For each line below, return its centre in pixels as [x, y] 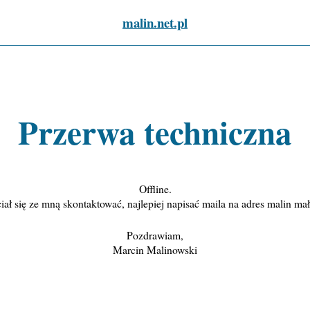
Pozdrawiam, [155, 235]
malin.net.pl [155, 22]
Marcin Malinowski [155, 249]
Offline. [155, 188]
